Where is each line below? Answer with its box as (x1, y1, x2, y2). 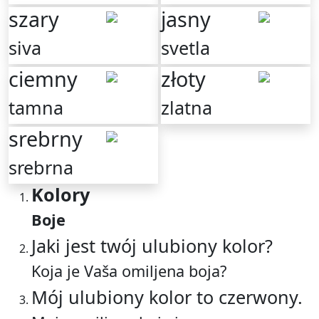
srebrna (9, 155, 73, 179)
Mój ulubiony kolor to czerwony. (31, 285, 303, 309)
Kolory (31, 182, 90, 206)
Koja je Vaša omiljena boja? (31, 261, 226, 281)
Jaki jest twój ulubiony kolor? (31, 234, 273, 258)
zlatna (161, 95, 212, 120)
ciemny (9, 65, 78, 93)
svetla (161, 36, 210, 60)
